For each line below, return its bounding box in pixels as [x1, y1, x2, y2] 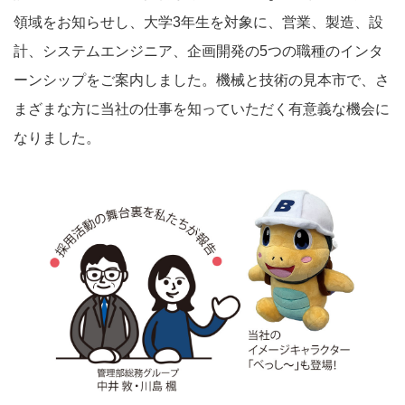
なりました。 [14, 129, 100, 146]
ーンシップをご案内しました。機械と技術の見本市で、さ [14, 71, 390, 88]
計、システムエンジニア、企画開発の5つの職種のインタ [14, 42, 383, 59]
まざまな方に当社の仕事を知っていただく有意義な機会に [14, 100, 390, 117]
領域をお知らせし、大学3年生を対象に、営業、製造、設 [14, 14, 383, 30]
